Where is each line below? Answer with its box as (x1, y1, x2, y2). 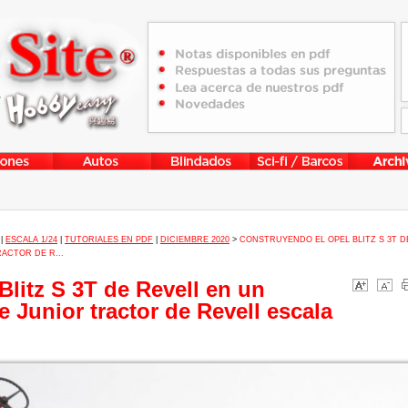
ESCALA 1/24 (5, 235, 57, 244)
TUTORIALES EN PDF (65, 235, 153, 244)
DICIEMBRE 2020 (160, 235, 229, 244)
